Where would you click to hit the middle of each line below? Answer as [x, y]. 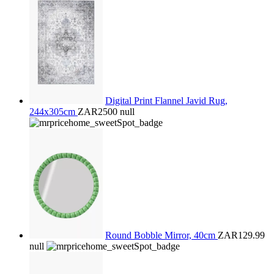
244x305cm [54, 112]
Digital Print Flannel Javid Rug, [166, 101]
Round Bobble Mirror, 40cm [161, 235]
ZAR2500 [98, 112]
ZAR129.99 [241, 235]
